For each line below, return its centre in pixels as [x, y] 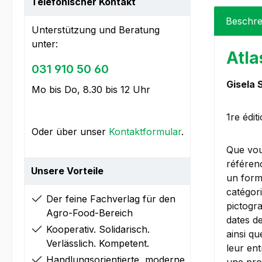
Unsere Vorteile [67, 171]
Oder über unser [70, 132]
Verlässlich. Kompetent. [98, 244]
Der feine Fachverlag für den [111, 199]
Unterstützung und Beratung [96, 30]
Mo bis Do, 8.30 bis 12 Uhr [91, 90]
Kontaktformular [145, 132]
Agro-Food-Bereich [89, 213]
